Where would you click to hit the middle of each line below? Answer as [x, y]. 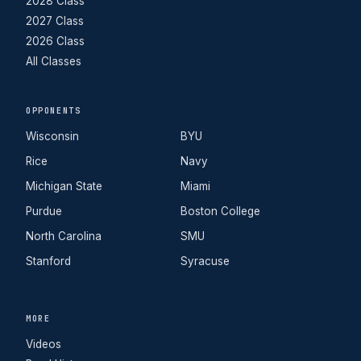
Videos [44, 344]
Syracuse [205, 261]
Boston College [220, 211]
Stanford [48, 261]
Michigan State [64, 186]
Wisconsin [52, 136]
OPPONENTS [54, 110]
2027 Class [55, 21]
